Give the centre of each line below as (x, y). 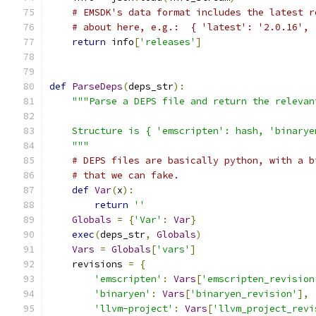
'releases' (168, 42)
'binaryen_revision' (244, 294)
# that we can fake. (126, 175)
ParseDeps (97, 86)
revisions (89, 264)
